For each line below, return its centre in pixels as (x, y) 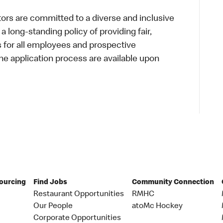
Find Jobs (51, 182)
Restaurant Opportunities (79, 194)
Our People (53, 206)
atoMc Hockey (157, 206)
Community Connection (173, 182)
